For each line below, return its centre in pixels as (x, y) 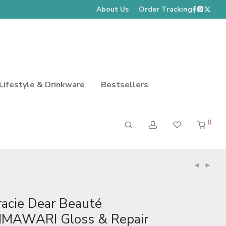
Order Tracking (165, 9)
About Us (112, 9)
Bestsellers (125, 84)
